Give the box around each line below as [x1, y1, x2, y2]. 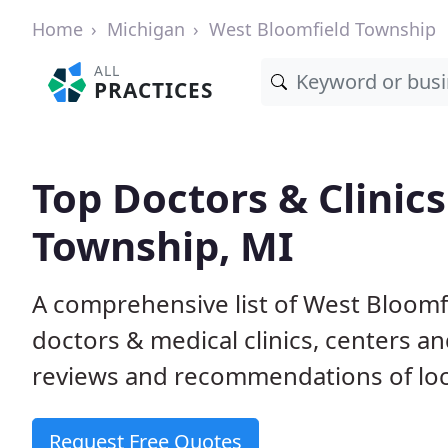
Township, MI [32, 218, 294, 273]
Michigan [107, 17, 185, 41]
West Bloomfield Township [209, 17, 436, 41]
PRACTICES [94, 76, 214, 104]
